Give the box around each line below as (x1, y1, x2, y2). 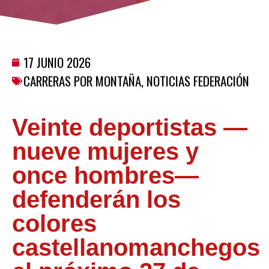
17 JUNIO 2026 (23, 53, 91, 72)
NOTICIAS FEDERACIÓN (147, 71, 249, 91)
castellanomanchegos (12, 234, 260, 262)
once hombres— (12, 162, 199, 190)
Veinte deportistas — (12, 113, 247, 142)
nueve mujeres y (12, 138, 199, 166)
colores (12, 210, 97, 238)
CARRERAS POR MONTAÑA (23, 71, 141, 91)
